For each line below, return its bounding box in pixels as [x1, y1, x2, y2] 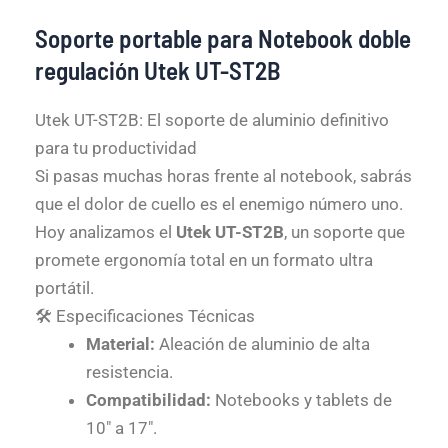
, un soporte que [284, 221, 405, 242]
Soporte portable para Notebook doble [35, 22, 411, 53]
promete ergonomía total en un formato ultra [35, 249, 373, 270]
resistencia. [86, 361, 173, 382]
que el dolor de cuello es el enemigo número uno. [35, 193, 403, 214]
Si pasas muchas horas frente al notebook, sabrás [35, 165, 412, 186]
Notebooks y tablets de [211, 389, 392, 410]
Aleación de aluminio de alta [155, 333, 370, 354]
